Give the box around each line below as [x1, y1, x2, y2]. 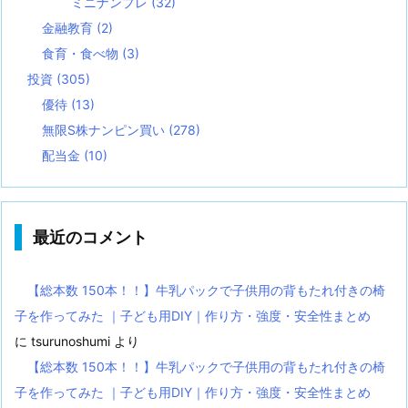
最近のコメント [33, 228, 148, 248]
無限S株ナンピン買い [42, 122, 168, 138]
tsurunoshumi [31, 333, 110, 350]
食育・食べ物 [42, 46, 122, 62]
